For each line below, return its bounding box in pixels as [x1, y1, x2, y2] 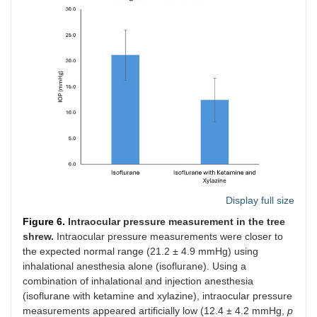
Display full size [226, 194, 294, 206]
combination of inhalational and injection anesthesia [23, 275, 253, 287]
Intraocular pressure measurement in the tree [68, 215, 285, 227]
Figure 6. [23, 215, 68, 227]
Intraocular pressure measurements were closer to [54, 230, 283, 242]
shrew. [23, 230, 54, 242]
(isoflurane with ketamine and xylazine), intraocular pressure [23, 289, 292, 301]
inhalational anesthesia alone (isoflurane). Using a [23, 260, 246, 272]
